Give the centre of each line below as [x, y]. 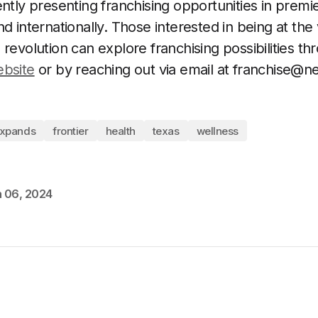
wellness [217, 131]
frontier [71, 131]
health [120, 131]
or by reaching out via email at [133, 70]
